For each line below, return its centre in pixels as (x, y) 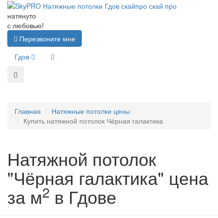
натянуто (22, 16)
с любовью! (26, 26)
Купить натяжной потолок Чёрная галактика (93, 121)
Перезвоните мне (46, 39)
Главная (28, 111)
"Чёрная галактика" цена (108, 178)
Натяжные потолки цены (91, 111)
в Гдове (83, 197)
